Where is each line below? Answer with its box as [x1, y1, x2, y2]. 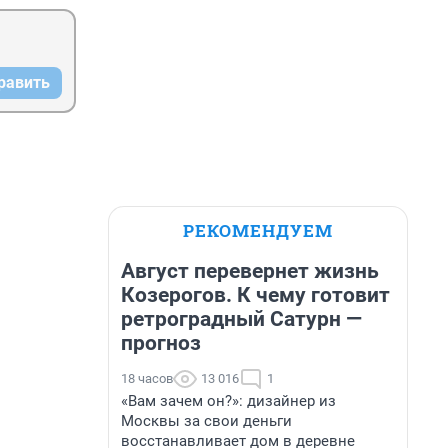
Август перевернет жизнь [121, 259, 379, 283]
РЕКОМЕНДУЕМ [183, 219, 333, 242]
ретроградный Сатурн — [121, 307, 362, 331]
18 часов [121, 371, 173, 386]
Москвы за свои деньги [121, 412, 292, 430]
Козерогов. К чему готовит [121, 283, 390, 307]
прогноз [121, 331, 201, 355]
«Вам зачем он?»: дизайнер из [121, 392, 336, 410]
